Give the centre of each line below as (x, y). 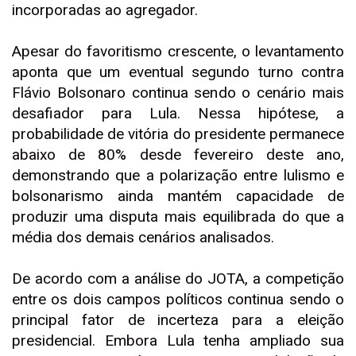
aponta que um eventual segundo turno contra (178, 72)
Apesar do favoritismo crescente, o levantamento (178, 51)
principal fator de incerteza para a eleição (178, 320)
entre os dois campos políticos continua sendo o (178, 299)
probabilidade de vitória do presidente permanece (178, 134)
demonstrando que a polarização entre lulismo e (178, 175)
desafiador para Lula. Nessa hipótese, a (178, 113)
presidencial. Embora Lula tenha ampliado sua (178, 341)
